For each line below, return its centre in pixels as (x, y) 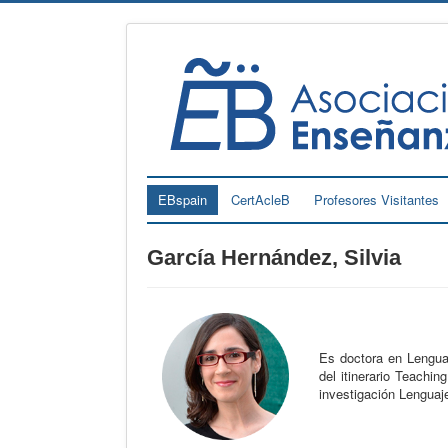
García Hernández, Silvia (274, 257)
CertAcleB (260, 199)
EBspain (182, 199)
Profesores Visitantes (376, 199)
